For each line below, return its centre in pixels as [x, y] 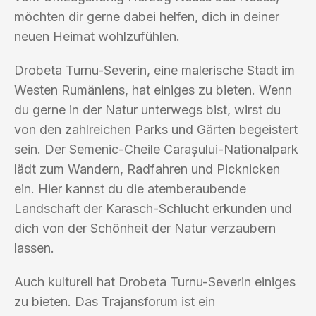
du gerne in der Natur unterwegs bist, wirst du [147, 109]
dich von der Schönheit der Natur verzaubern [145, 228]
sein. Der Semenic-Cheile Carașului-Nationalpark [156, 149]
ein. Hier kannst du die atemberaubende [130, 188]
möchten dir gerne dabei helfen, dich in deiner [147, 16]
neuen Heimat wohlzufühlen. [97, 36]
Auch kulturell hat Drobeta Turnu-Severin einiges [155, 281]
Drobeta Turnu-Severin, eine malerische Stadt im [154, 70]
